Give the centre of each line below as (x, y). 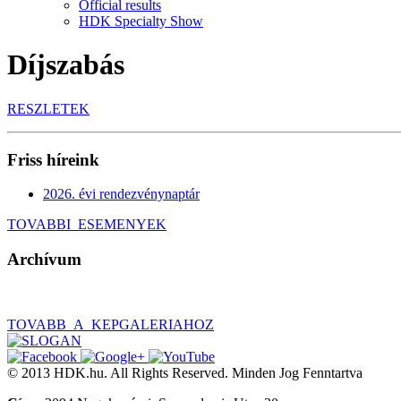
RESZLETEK (48, 108)
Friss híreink (53, 159)
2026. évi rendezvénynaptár (121, 194)
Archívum (44, 260)
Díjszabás (66, 65)
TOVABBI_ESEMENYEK (87, 225)
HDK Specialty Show (141, 21)
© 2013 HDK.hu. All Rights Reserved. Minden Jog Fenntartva (185, 372)
